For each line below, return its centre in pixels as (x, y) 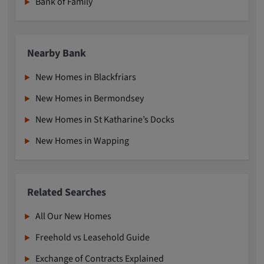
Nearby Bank (57, 54)
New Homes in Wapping (82, 141)
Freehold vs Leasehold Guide (93, 238)
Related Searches (67, 193)
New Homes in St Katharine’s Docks (105, 120)
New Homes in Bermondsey (90, 99)
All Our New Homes (74, 217)
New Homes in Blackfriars (86, 77)
